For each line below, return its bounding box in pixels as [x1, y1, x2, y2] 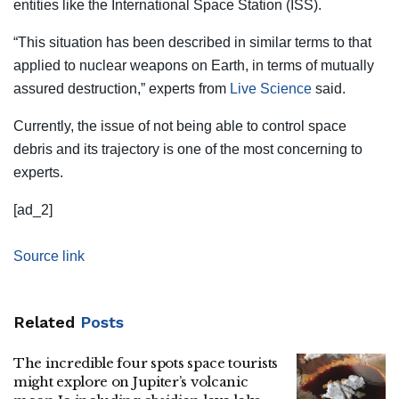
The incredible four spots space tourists [13, 354, 278, 371]
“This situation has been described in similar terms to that [13, 34, 371, 50]
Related [13, 312, 75, 331]
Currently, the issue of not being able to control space [13, 118, 346, 134]
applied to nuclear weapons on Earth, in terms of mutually [13, 57, 374, 73]
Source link [13, 248, 85, 264]
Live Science [230, 80, 312, 96]
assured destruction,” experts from [13, 80, 230, 96]
